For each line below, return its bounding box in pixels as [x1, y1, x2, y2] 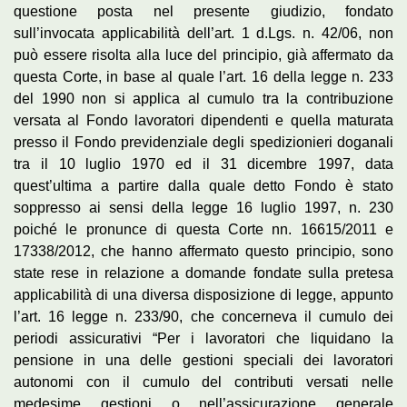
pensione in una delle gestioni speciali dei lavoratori [14, 352, 393, 368]
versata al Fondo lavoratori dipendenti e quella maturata [14, 112, 393, 128]
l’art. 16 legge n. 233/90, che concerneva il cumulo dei [14, 308, 393, 324]
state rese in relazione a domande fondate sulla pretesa [14, 264, 393, 281]
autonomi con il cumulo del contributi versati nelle [14, 373, 393, 390]
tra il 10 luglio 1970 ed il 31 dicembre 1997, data [14, 155, 393, 172]
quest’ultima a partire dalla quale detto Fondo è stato [14, 177, 393, 194]
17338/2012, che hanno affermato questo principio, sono [14, 243, 393, 259]
